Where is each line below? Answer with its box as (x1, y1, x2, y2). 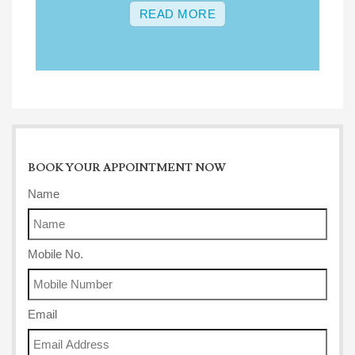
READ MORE (139, 7, 216, 21)
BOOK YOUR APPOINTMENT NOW (28, 161, 226, 176)
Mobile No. (28, 247, 83, 261)
